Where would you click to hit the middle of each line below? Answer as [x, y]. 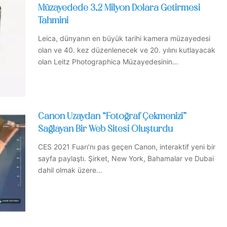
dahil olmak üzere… [70, 170]
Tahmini [53, 21]
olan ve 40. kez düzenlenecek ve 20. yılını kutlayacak [127, 50]
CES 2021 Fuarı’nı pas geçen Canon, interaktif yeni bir [127, 146]
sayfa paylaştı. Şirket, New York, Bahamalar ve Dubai [126, 158]
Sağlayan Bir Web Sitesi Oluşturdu [105, 129]
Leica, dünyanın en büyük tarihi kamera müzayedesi [124, 39]
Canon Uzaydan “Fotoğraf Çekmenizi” [112, 117]
